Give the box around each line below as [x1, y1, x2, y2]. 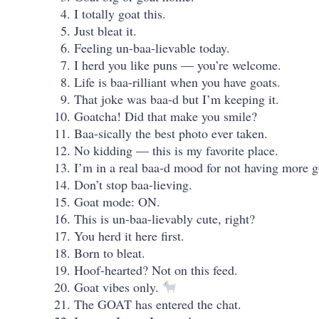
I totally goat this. [74, 4, 166, 22]
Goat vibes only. [74, 278, 162, 296]
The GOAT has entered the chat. [74, 295, 241, 313]
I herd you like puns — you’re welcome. [74, 56, 281, 73]
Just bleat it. [74, 21, 137, 39]
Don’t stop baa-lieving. [74, 175, 192, 193]
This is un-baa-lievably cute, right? [74, 209, 255, 227]
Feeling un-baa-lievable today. [74, 38, 230, 56]
